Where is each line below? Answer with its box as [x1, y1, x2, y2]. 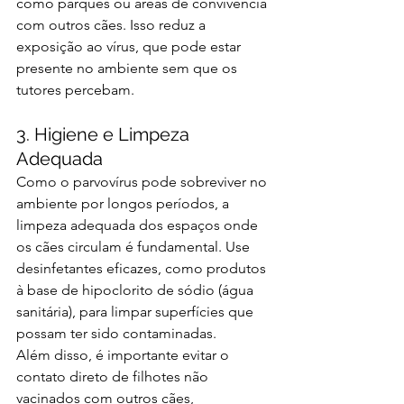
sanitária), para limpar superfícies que [16, 303, 257, 321]
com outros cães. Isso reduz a [16, 16, 209, 34]
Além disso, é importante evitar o [16, 346, 233, 364]
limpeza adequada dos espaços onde [16, 216, 262, 234]
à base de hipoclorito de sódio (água [16, 281, 257, 299]
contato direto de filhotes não [16, 368, 212, 386]
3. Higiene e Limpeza [16, 124, 194, 146]
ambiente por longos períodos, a [16, 195, 233, 213]
